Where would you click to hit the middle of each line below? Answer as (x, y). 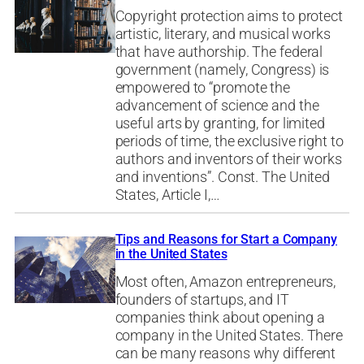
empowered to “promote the (203, 87)
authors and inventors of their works (228, 159)
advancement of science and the (217, 105)
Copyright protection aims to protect (229, 16)
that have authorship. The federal (219, 52)
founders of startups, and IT (202, 299)
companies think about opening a (220, 317)
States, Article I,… (167, 195)
